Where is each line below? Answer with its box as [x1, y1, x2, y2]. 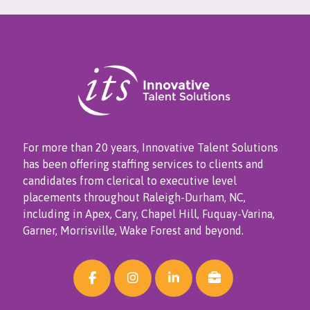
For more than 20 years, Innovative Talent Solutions [22, 140, 278, 154]
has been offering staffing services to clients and [22, 157, 264, 170]
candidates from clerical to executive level [22, 174, 237, 187]
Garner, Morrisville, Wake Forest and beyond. [22, 224, 244, 237]
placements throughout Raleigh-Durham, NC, [22, 190, 246, 203]
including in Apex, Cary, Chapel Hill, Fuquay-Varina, [22, 207, 275, 220]
